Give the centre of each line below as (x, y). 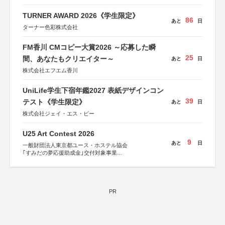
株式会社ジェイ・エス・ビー (59, 114)
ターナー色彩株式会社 (50, 27)
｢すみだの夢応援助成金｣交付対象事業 (70, 153)
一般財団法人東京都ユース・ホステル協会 (75, 145)
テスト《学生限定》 (54, 102)
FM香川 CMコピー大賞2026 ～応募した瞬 (89, 47)
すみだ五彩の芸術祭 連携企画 (59, 160)
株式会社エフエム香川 (50, 70)
